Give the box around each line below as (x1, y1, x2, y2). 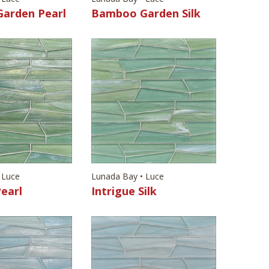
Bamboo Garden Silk (91, 5, 201, 20)
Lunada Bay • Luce (91, 170, 164, 182)
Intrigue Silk (91, 183, 157, 198)
